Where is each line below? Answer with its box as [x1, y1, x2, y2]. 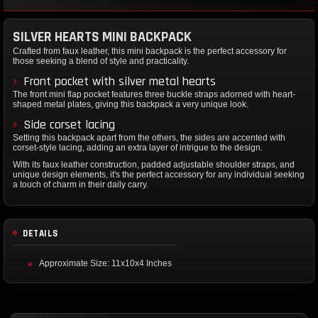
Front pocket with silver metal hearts [23, 72, 216, 89]
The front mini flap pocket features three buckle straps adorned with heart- [13, 89, 295, 99]
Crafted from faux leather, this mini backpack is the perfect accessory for [13, 45, 287, 56]
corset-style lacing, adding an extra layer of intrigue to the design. [13, 142, 263, 153]
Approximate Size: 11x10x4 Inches [39, 258, 172, 268]
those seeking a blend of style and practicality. [13, 55, 189, 66]
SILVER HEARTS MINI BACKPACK [13, 27, 192, 46]
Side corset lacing [23, 116, 115, 133]
